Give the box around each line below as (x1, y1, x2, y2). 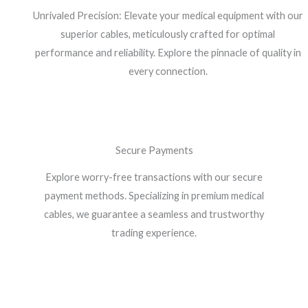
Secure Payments (115, 144, 193, 157)
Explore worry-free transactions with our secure (45, 171, 263, 184)
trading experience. (111, 227, 197, 239)
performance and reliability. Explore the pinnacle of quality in (34, 47, 301, 59)
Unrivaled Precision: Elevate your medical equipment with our (32, 10, 303, 22)
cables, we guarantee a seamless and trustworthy (44, 208, 264, 221)
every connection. (128, 65, 208, 78)
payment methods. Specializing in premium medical (44, 190, 264, 202)
